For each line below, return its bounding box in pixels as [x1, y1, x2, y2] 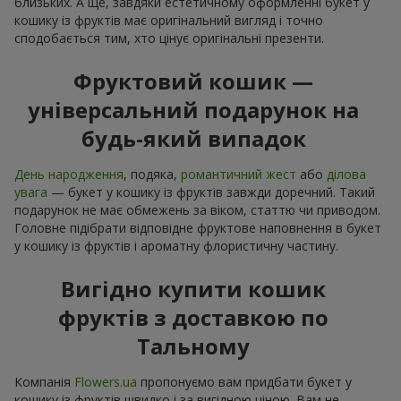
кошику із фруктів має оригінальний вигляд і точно [14, 12, 323, 30]
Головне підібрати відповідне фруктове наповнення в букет [14, 219, 381, 237]
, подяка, [124, 166, 181, 183]
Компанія [14, 373, 74, 391]
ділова [327, 166, 366, 183]
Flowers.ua [74, 373, 137, 391]
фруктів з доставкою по [58, 303, 328, 333]
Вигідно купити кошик [61, 274, 326, 304]
